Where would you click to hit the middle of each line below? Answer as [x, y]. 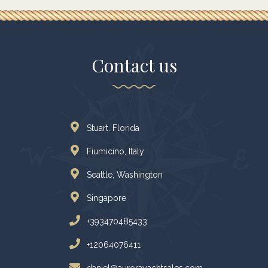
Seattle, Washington [125, 175]
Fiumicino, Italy [115, 152]
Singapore [106, 198]
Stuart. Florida [113, 128]
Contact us [134, 66]
